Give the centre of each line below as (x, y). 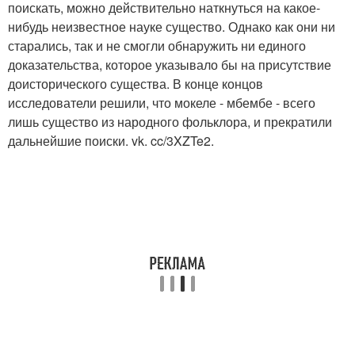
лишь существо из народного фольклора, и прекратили (170, 121)
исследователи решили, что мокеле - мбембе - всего (162, 102)
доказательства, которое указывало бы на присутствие (170, 64)
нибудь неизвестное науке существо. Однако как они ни (172, 26)
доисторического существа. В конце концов (136, 83)
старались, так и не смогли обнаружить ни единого (157, 45)
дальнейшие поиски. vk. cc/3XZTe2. (111, 140)
